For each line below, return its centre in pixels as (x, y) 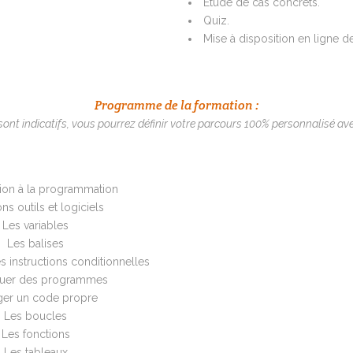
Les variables (36, 226)
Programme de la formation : (176, 106)
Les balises (36, 244)
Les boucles (36, 316)
